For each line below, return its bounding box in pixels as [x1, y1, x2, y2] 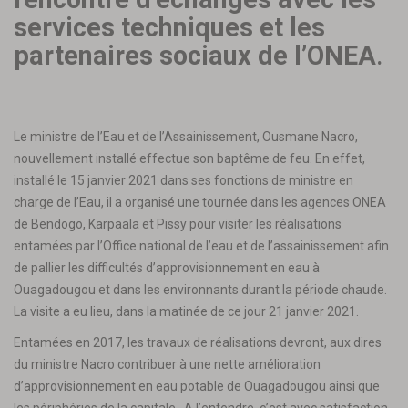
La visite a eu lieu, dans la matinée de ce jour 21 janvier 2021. [14, 303, 359, 319]
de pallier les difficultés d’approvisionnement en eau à [14, 260, 320, 275]
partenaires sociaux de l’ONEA [14, 39, 376, 71]
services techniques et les [14, 11, 325, 43]
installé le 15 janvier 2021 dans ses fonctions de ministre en [14, 172, 353, 188]
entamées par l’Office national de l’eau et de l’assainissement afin [14, 238, 389, 253]
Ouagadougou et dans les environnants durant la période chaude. [14, 281, 387, 297]
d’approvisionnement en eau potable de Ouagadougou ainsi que [14, 378, 380, 393]
